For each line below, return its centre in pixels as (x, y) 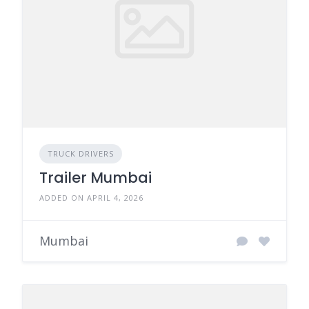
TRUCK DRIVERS (81, 153)
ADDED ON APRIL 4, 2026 (91, 198)
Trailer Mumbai (96, 178)
